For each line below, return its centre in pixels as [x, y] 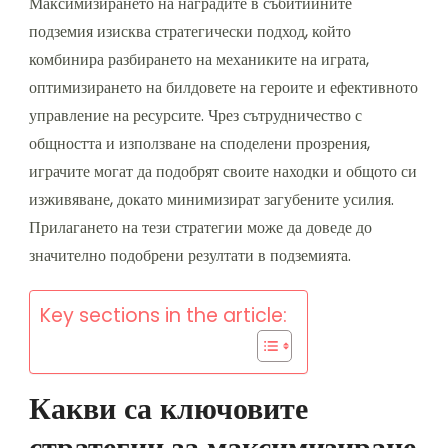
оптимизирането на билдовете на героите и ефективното [223, 87]
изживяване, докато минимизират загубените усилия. [211, 199]
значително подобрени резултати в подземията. [190, 255]
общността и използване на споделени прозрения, [199, 143]
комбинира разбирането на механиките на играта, [199, 59]
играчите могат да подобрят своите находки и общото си [223, 171]
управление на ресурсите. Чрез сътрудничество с [195, 115]
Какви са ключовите [168, 408]
